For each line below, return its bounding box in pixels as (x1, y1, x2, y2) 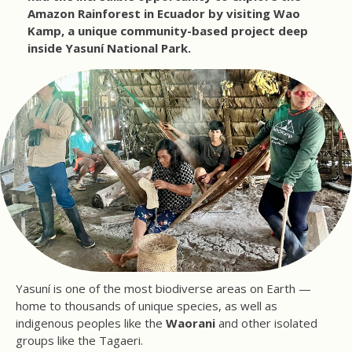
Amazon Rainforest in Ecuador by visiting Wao (27, 5, 300, 21)
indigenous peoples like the (16, 315, 166, 332)
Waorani (166, 315, 215, 332)
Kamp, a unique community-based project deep (27, 23, 308, 38)
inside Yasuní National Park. (27, 40, 191, 56)
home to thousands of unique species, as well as (16, 298, 277, 314)
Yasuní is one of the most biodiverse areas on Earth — (16, 280, 311, 297)
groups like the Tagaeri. (16, 332, 143, 349)
